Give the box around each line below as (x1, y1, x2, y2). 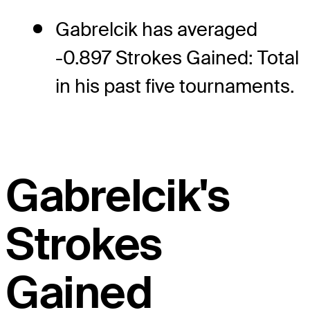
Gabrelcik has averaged (55, 17, 257, 42)
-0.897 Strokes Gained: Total (55, 45, 299, 70)
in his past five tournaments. (55, 73, 295, 98)
